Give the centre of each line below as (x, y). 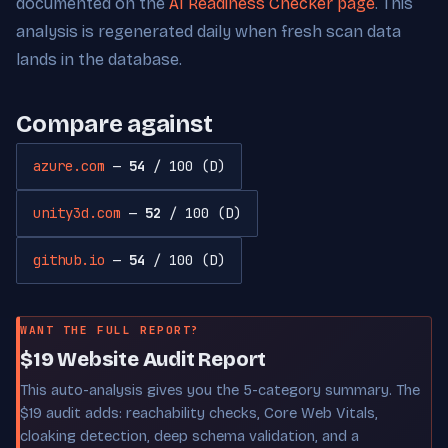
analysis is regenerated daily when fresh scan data (208, 31)
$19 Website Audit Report (143, 358)
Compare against (114, 123)
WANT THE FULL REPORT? (110, 329)
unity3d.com (77, 212)
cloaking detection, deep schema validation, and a (189, 435)
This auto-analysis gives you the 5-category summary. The (220, 389)
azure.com (69, 165)
